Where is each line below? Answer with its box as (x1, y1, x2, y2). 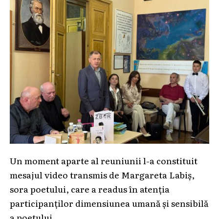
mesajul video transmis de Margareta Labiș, (10, 168, 195, 181)
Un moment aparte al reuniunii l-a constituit (10, 154, 197, 167)
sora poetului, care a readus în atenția (10, 182, 170, 196)
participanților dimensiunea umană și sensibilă (10, 197, 208, 210)
